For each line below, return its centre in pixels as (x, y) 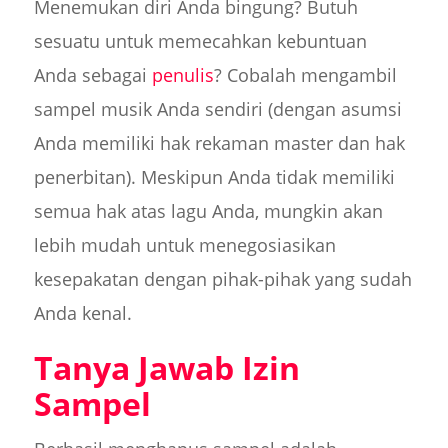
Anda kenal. (82, 312)
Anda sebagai (92, 74)
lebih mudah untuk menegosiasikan (184, 244)
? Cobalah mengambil (305, 74)
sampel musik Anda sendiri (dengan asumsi (217, 108)
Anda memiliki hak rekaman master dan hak (219, 142)
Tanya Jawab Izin (166, 367)
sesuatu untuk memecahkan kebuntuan (200, 40)
